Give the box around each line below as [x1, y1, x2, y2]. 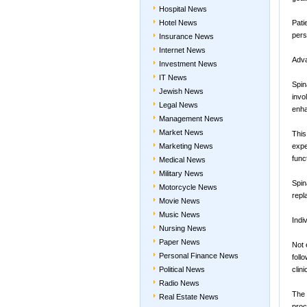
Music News [159, 210, 200, 219]
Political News [159, 265, 205, 273]
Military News [159, 169, 204, 177]
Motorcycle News [159, 183, 217, 191]
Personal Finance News [159, 251, 238, 260]
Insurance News [159, 32, 214, 40]
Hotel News [159, 19, 197, 27]
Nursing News [159, 224, 206, 232]
